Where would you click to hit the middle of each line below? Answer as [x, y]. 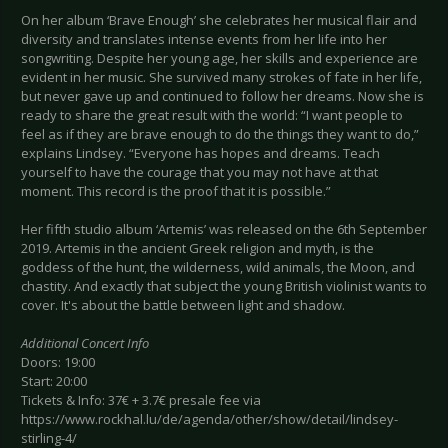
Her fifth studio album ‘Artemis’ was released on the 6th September [224, 229]
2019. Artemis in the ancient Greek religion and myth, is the [197, 248]
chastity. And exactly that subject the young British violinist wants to [224, 286]
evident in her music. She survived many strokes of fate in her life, [221, 77]
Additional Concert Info [85, 343]
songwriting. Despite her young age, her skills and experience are [219, 58]
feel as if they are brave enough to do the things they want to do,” [220, 134]
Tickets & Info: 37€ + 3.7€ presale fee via [141, 400]
